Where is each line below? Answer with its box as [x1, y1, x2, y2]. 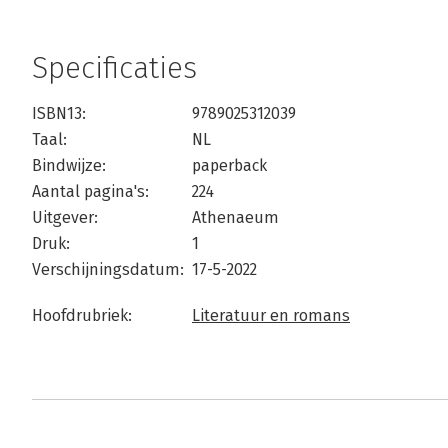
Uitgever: [32, 208, 98, 227]
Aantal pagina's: [32, 182, 149, 201]
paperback [192, 156, 267, 175]
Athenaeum [192, 208, 279, 227]
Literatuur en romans [192, 306, 350, 325]
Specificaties [32, 50, 197, 86]
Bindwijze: [32, 156, 106, 175]
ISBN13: [32, 104, 86, 123]
